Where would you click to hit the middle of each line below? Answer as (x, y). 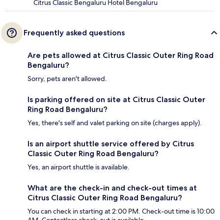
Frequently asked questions (74, 33)
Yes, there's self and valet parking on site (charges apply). (115, 123)
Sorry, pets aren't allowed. (67, 79)
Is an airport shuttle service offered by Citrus (111, 144)
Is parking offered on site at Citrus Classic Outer (116, 100)
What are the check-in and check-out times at (112, 188)
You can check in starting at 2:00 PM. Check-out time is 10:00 (121, 211)
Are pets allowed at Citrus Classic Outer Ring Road (121, 55)
